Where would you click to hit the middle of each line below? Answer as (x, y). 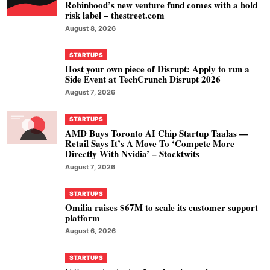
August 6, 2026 (90, 231)
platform (83, 218)
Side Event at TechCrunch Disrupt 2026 (143, 79)
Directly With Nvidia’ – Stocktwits (132, 153)
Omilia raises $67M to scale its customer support (162, 208)
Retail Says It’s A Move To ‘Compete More (150, 143)
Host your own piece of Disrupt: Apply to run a (157, 69)
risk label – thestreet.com (115, 15)
